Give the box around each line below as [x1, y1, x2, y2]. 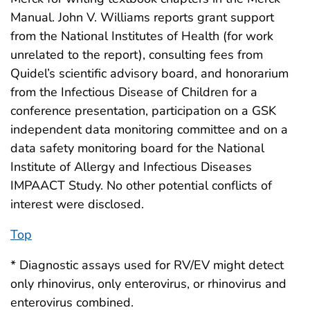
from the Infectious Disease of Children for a [10, 83, 257, 100]
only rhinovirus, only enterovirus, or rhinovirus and [10, 275, 286, 292]
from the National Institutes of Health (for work [10, 27, 273, 44]
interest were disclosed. [10, 195, 144, 212]
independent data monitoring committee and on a [10, 120, 288, 138]
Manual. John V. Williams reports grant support [10, 8, 274, 26]
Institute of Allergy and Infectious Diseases [10, 158, 252, 175]
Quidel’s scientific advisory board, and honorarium [10, 64, 289, 82]
